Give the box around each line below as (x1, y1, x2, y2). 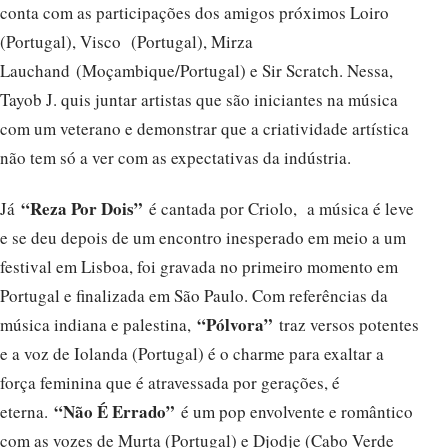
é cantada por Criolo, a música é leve (149, 197, 414, 221)
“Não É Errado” (54, 399, 175, 425)
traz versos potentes (273, 313, 419, 337)
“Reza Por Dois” (15, 196, 149, 222)
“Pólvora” (197, 312, 273, 338)
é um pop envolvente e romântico (175, 400, 413, 424)
